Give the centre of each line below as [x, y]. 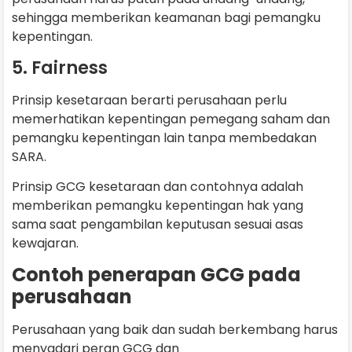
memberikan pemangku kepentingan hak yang [158, 205]
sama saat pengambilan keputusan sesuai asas [158, 224]
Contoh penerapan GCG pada [156, 275]
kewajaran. [45, 243]
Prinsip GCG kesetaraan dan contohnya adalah [158, 186]
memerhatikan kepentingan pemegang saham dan [171, 119]
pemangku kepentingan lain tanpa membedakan [164, 137]
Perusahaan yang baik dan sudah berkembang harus [175, 330]
